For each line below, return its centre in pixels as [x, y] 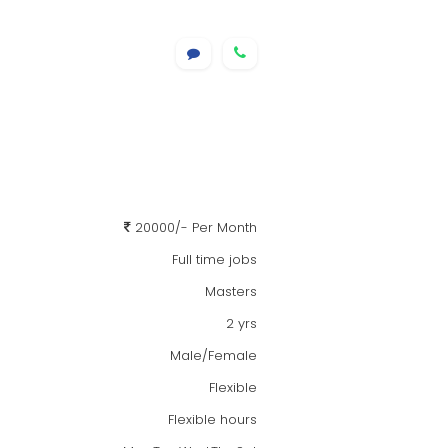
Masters [231, 291]
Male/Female [213, 355]
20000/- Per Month [194, 227]
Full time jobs [214, 259]
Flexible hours [212, 419]
